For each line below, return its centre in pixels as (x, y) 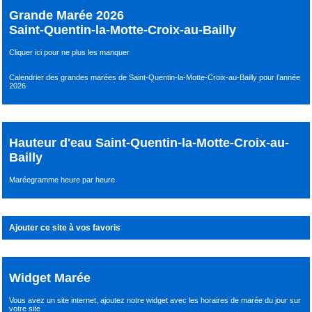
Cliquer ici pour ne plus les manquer (70, 52)
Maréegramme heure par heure (62, 179)
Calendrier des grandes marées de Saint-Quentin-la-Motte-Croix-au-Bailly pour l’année (155, 77)
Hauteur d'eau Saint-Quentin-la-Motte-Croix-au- (149, 143)
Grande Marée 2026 (67, 16)
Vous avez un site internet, (55, 300)
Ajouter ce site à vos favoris (65, 227)
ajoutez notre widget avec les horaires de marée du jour (195, 300)
